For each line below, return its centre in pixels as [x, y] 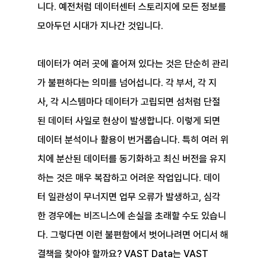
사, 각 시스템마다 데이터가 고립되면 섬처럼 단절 [129, 102]
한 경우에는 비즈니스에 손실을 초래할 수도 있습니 [132, 216]
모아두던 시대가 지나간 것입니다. [100, 26]
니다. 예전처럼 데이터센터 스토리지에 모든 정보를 [133, 7]
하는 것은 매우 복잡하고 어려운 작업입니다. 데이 [129, 178]
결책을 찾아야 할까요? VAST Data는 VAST [124, 254]
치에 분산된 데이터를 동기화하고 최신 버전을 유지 [132, 159]
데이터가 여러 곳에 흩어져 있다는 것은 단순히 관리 [133, 64]
